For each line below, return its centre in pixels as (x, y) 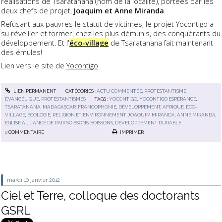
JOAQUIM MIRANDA (152, 115)
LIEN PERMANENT (34, 91)
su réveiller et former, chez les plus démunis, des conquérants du (111, 33)
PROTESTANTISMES (64, 99)
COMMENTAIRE (27, 132)
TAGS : (102, 99)
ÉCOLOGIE (39, 115)
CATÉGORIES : (81, 91)
